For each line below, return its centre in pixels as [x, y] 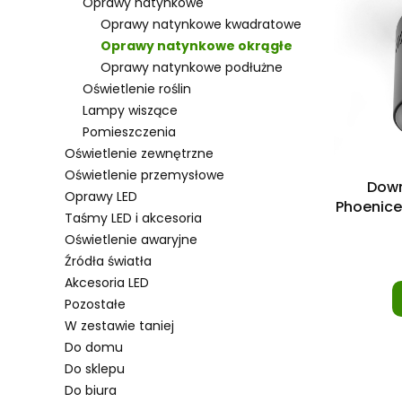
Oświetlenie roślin [137, 89]
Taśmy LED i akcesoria [133, 218]
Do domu [94, 347]
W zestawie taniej [119, 326]
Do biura [91, 390]
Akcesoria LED [107, 283]
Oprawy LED [101, 197]
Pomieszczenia [129, 132]
